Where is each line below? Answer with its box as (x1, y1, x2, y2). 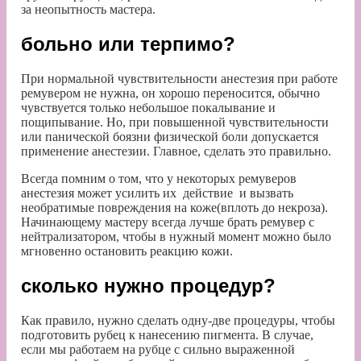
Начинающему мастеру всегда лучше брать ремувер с (21, 214, 314, 229)
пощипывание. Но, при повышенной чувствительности (21, 114, 329, 129)
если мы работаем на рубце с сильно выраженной (21, 342, 295, 356)
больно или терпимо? (21, 32, 235, 55)
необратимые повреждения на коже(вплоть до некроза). (21, 200, 328, 214)
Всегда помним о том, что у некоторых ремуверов (21, 171, 297, 185)
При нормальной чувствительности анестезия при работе (21, 71, 338, 85)
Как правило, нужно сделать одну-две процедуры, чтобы (21, 313, 335, 327)
